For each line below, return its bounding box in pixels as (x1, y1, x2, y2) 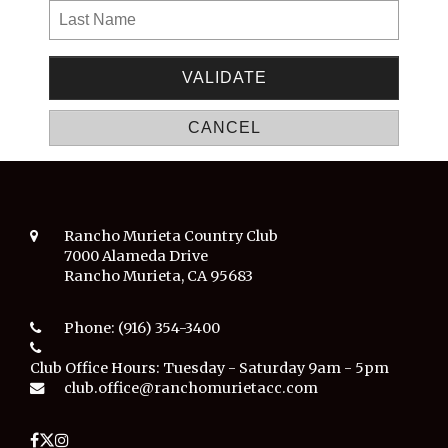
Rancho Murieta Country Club (64, 226, 278, 245)
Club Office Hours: (30, 358, 163, 377)
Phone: (64, 318, 118, 337)
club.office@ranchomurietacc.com (64, 378, 318, 397)
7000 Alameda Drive (64, 246, 208, 265)
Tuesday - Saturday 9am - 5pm (163, 358, 389, 377)
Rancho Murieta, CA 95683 (64, 266, 253, 285)
